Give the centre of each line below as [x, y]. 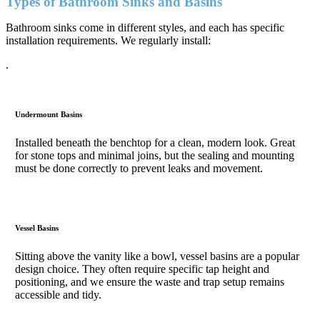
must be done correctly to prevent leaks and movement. [139, 169]
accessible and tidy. [59, 295]
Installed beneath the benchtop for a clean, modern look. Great [155, 143]
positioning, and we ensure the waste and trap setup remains [150, 282]
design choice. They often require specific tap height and [142, 269]
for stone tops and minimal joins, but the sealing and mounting [155, 156]
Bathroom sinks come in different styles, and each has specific [145, 27]
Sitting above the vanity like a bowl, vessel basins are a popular [157, 256]
